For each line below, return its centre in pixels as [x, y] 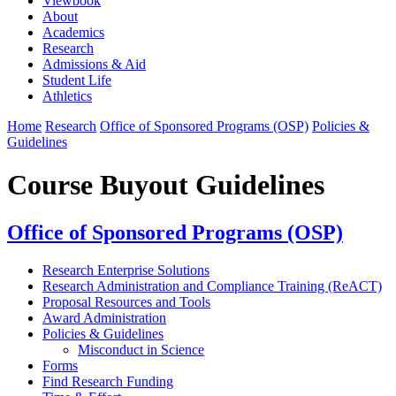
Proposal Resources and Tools [126, 301]
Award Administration [104, 317]
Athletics [67, 95]
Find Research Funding [108, 381]
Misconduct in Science [141, 349]
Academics [73, 32]
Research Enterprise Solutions [126, 270]
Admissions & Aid [94, 64]
